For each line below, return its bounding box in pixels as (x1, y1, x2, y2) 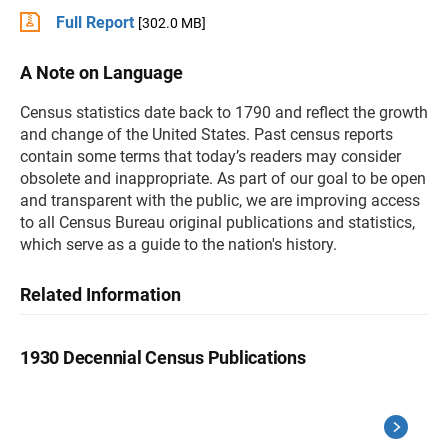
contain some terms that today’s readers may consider (20, 147, 401, 166)
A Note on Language (20, 62, 183, 83)
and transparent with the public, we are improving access (20, 191, 420, 210)
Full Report (56, 13, 134, 32)
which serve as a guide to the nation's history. (20, 235, 337, 254)
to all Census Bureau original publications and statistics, (20, 213, 415, 232)
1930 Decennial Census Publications (20, 347, 306, 368)
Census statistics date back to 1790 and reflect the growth (20, 103, 428, 122)
